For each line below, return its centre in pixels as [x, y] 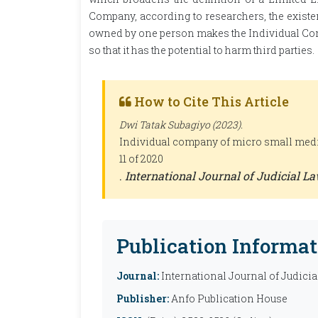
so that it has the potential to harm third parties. [202, 50]
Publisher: [143, 298]
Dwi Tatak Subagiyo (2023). [181, 125]
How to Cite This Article [210, 102]
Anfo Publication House [228, 298]
